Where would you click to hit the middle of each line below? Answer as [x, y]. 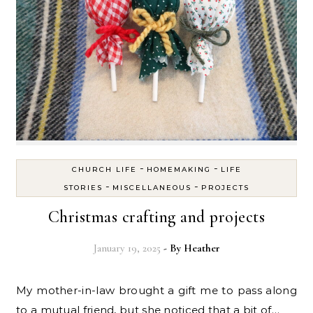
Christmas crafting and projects [156, 217]
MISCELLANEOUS [152, 188]
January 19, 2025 [127, 248]
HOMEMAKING [179, 170]
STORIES [83, 188]
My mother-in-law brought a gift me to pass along [22, 291]
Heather [202, 248]
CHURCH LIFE [104, 170]
